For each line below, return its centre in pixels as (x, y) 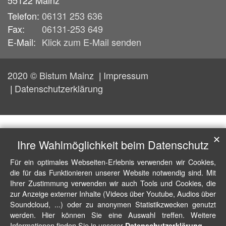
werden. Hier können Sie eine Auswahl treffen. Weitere (113, 215)
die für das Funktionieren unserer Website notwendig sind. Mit (113, 172)
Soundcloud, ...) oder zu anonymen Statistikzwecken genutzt (113, 204)
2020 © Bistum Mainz (52, 75)
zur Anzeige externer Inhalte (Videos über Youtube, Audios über (113, 193)
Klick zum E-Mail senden (92, 42)
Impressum (126, 75)
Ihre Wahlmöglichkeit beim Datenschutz (113, 145)
